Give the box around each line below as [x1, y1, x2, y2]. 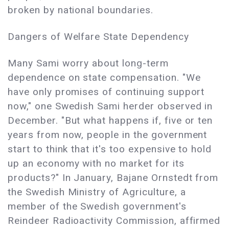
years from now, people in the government [8, 129, 208, 141]
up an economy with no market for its [8, 157, 185, 170]
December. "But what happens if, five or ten [8, 114, 213, 127]
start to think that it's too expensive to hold [8, 143, 212, 155]
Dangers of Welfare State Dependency [8, 31, 189, 43]
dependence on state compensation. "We [8, 72, 201, 84]
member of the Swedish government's [8, 200, 187, 213]
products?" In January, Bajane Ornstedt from [8, 172, 219, 184]
